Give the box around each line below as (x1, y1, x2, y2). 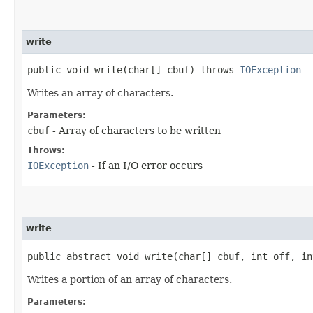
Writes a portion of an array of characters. (27, 273, 232, 285)
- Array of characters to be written (50, 124, 221, 136)
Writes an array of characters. (27, 87, 173, 99)
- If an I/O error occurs (89, 159, 203, 171)
